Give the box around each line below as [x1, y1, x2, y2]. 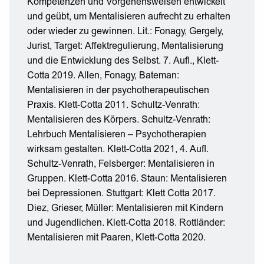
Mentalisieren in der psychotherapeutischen [27, 85, 209, 95]
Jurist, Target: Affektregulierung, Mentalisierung [27, 41, 223, 51]
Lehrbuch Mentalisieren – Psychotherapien [27, 130, 206, 140]
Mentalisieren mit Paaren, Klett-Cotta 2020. [27, 233, 206, 243]
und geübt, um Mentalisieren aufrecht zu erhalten [27, 12, 230, 22]
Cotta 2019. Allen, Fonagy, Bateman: [27, 71, 179, 81]
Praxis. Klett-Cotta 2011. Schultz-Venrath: [27, 100, 200, 110]
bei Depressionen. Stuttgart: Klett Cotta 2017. [27, 189, 216, 199]
